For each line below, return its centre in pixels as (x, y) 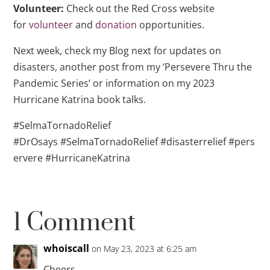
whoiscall (67, 249)
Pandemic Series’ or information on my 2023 (114, 83)
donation (116, 25)
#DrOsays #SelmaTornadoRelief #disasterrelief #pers (134, 142)
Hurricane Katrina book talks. (80, 100)
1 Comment (75, 223)
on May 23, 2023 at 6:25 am (144, 249)
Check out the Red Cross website (140, 9)
